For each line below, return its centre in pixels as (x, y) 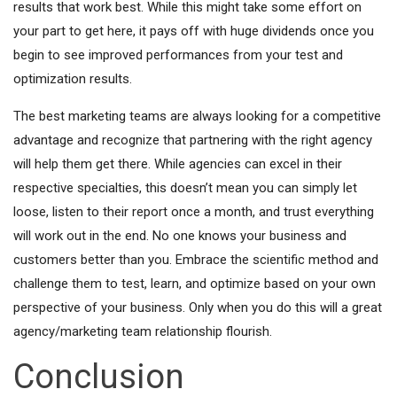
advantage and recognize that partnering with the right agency (193, 140)
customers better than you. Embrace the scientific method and (196, 259)
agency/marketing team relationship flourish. (143, 331)
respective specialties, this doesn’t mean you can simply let (185, 187)
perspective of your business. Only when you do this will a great (198, 307)
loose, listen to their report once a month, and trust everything (194, 211)
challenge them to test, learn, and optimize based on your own (195, 283)
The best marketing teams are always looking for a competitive (197, 116)
